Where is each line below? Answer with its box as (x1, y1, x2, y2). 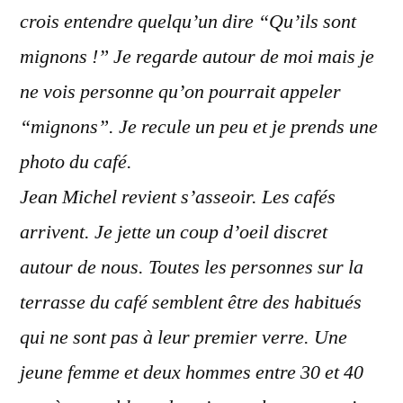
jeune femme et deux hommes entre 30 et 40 (20, 360, 363, 385)
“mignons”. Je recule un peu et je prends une (20, 114, 378, 139)
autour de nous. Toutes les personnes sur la (20, 255, 363, 280)
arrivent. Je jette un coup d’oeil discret (20, 219, 327, 245)
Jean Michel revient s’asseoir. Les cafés (20, 184, 336, 210)
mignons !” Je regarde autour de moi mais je (20, 44, 374, 69)
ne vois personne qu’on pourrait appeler (20, 79, 341, 104)
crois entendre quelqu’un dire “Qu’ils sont (20, 9, 356, 34)
